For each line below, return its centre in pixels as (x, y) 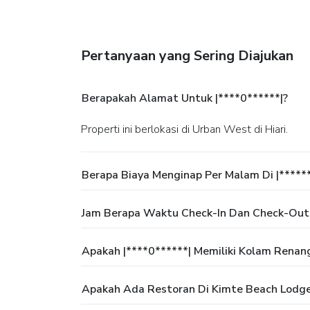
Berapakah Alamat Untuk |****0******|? (185, 99)
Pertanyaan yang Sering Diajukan (187, 56)
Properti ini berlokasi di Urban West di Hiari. (188, 130)
